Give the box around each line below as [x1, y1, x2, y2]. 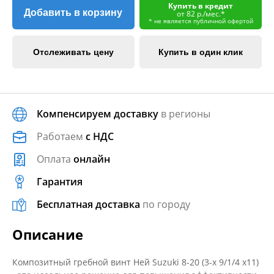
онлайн [73, 152, 110, 166]
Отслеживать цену [32, 47, 114, 57]
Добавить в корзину [24, 7, 123, 18]
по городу [140, 198, 190, 211]
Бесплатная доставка [37, 198, 140, 211]
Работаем [37, 130, 86, 143]
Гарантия [37, 175, 83, 188]
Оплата [37, 152, 73, 166]
